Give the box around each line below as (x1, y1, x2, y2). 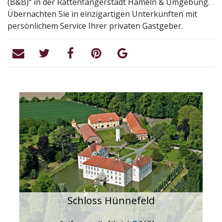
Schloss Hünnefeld (67, 194, 155, 208)
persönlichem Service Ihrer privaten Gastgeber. (7, 20, 183, 31)
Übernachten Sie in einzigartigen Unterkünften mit (7, 8, 197, 19)
